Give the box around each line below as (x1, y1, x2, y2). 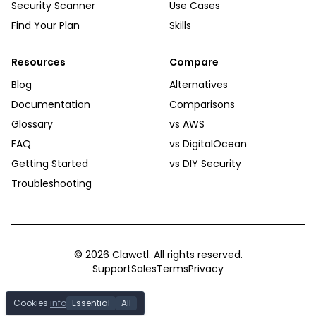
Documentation (11, 97, 90, 111)
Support (92, 262, 131, 276)
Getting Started (11, 157, 88, 171)
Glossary (11, 117, 53, 131)
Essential (72, 297, 110, 309)
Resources (11, 55, 66, 69)
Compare (169, 55, 219, 69)
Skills (169, 18, 191, 32)
